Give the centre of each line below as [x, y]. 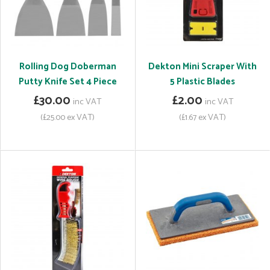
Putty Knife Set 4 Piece [67, 82]
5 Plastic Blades [202, 82]
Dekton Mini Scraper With [202, 67]
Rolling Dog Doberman [67, 67]
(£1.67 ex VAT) [202, 118]
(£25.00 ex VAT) [67, 118]
